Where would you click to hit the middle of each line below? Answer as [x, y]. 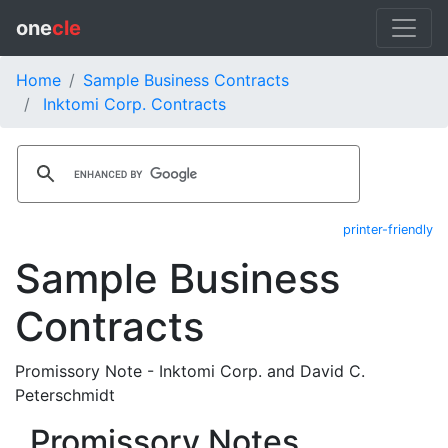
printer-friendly [388, 229]
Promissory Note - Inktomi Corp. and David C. [190, 371]
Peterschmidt [65, 395]
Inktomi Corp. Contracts [134, 104]
